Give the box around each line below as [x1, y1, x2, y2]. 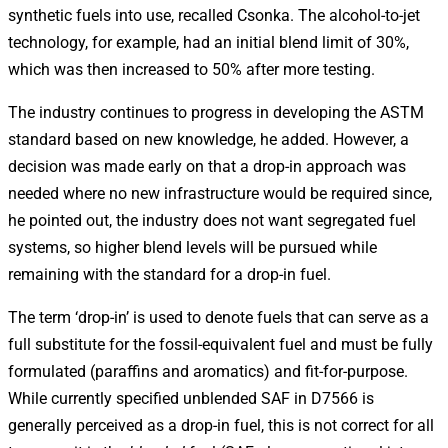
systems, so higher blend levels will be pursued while [8, 237, 377, 257]
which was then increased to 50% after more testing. [8, 59, 375, 79]
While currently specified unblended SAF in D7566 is [8, 388, 374, 408]
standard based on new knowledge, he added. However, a [8, 129, 409, 149]
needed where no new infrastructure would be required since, [8, 183, 432, 203]
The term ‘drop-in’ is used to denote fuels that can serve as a [8, 307, 429, 327]
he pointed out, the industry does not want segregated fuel [8, 210, 416, 230]
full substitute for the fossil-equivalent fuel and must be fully [8, 334, 433, 354]
